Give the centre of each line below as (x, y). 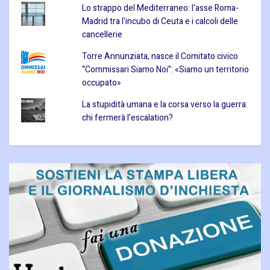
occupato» (101, 83)
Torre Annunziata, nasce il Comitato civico (160, 57)
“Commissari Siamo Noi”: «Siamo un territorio (165, 70)
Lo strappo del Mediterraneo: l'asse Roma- (160, 8)
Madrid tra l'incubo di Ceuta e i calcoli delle (160, 22)
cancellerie (102, 35)
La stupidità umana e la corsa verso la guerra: (165, 105)
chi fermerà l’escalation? (127, 118)
